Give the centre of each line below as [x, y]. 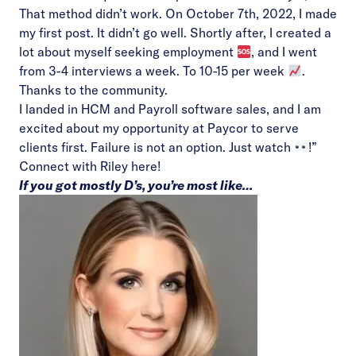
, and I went [284, 52]
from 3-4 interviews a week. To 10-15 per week [153, 71]
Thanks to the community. [95, 90]
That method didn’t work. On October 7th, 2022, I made [178, 14]
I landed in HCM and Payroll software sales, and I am [170, 109]
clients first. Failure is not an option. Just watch [157, 147]
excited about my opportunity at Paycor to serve [159, 128]
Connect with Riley [75, 166]
